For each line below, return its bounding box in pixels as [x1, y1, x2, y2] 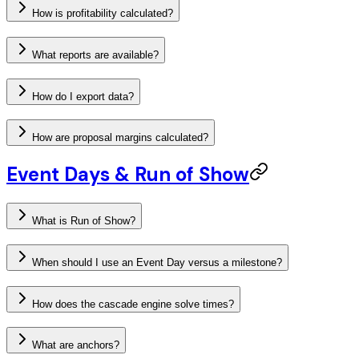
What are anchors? [32, 339, 119, 352]
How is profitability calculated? [32, 7, 173, 20]
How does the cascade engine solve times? [32, 297, 234, 310]
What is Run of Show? [32, 215, 135, 228]
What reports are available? [32, 48, 159, 61]
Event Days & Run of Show [6, 162, 249, 188]
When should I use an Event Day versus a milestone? [32, 256, 282, 268]
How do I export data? [32, 90, 134, 103]
